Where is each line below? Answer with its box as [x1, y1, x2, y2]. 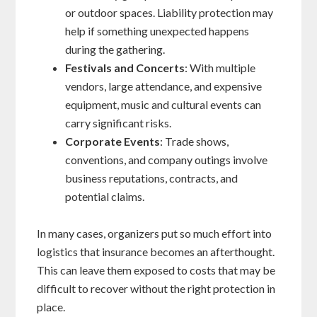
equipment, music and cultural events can [65, 98, 262, 112]
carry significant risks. [65, 116, 172, 130]
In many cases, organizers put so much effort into [37, 226, 272, 241]
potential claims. [65, 190, 145, 204]
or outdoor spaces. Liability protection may [65, 6, 274, 20]
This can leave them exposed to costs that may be [37, 263, 276, 277]
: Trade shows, [160, 134, 229, 149]
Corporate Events [65, 134, 161, 149]
